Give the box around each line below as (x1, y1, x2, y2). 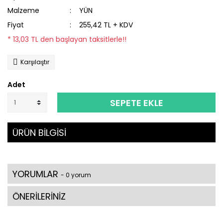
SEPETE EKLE (110, 96, 163, 109)
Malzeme (7, 5, 39, 15)
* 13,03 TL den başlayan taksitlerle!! (7, 34, 126, 44)
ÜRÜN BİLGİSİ (12, 126, 66, 139)
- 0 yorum (61, 171, 91, 179)
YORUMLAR (12, 168, 61, 180)
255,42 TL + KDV (79, 20, 133, 30)
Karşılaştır (20, 58, 49, 66)
